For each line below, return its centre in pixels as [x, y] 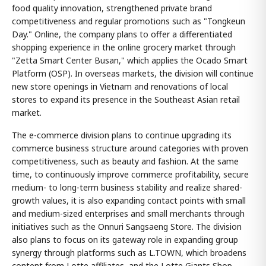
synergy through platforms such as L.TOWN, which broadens [129, 252]
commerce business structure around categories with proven [130, 148]
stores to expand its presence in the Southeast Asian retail [126, 99]
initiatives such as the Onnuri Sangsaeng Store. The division [127, 226]
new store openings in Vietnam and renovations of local [120, 86]
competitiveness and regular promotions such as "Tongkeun [129, 21]
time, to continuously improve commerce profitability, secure [130, 174]
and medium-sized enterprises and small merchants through [128, 213]
